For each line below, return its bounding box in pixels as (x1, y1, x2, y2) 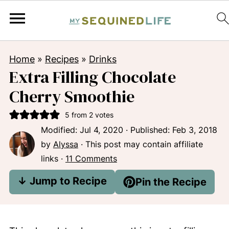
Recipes (44, 54, 79, 64)
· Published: (123, 125, 172, 135)
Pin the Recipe (135, 175, 207, 188)
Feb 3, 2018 (172, 125, 217, 135)
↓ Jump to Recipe (17, 174, 107, 187)
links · (40, 153, 65, 164)
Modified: (40, 125, 80, 135)
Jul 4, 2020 (79, 125, 123, 135)
